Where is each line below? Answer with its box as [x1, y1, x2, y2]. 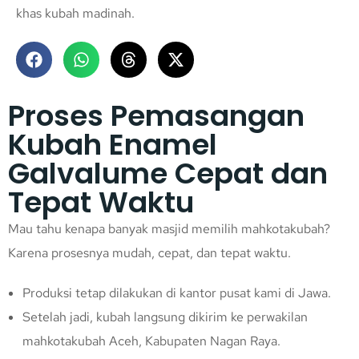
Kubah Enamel [8, 124, 217, 166]
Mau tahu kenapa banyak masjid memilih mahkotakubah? [8, 220, 330, 238]
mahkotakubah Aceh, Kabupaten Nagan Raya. [22, 333, 280, 350]
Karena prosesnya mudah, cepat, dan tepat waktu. [8, 244, 291, 262]
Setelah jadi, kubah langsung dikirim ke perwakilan [22, 309, 308, 326]
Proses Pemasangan [8, 95, 305, 137]
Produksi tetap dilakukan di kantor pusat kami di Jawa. [22, 284, 331, 302]
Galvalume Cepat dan [8, 153, 328, 195]
